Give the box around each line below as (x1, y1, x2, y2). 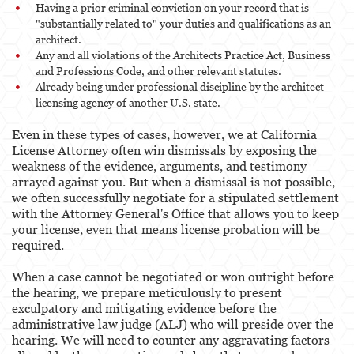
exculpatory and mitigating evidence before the (12, 300, 277, 315)
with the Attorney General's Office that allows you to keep (12, 205, 339, 220)
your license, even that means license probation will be (12, 221, 320, 236)
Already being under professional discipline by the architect (36, 79, 324, 93)
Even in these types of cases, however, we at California (12, 126, 317, 141)
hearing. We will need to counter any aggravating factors (12, 332, 330, 347)
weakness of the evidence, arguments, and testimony (12, 158, 307, 173)
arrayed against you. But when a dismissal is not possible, (12, 174, 335, 189)
